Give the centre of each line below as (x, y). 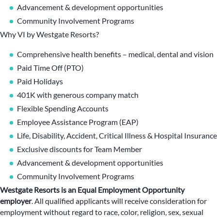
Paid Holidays (40, 81)
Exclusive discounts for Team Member (79, 149)
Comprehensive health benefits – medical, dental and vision (115, 54)
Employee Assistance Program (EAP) (78, 122)
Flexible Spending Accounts (63, 108)
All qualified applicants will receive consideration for (121, 201)
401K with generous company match (78, 95)
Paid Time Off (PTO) (51, 68)
